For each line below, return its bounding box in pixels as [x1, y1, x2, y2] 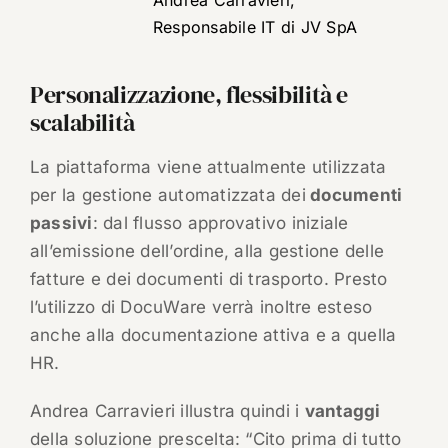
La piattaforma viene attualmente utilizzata [29, 157, 387, 178]
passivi [29, 213, 93, 234]
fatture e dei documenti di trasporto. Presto [29, 269, 388, 290]
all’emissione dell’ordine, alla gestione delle [29, 241, 385, 262]
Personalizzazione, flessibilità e [29, 78, 349, 112]
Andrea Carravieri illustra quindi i [29, 401, 305, 422]
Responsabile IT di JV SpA [153, 17, 358, 38]
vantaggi [304, 401, 381, 422]
